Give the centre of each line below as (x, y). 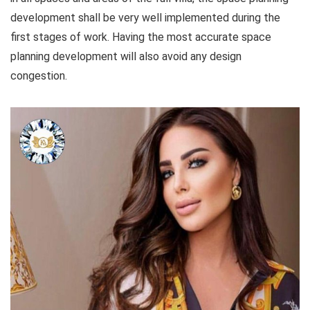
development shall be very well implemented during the (145, 18)
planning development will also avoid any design (126, 57)
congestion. (39, 76)
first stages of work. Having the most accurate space (141, 37)
